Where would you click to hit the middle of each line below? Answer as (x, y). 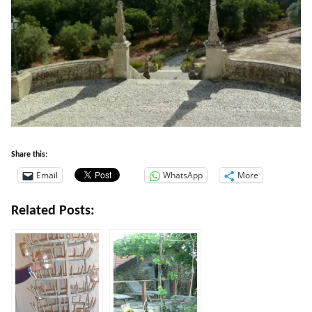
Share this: (29, 155)
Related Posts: (53, 211)
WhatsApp (183, 175)
